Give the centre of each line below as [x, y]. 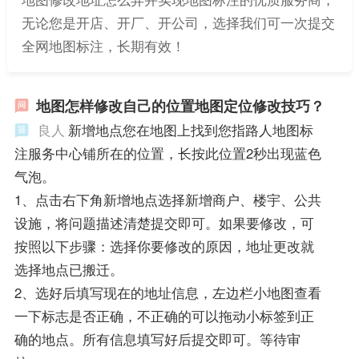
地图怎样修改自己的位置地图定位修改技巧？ [180, 105]
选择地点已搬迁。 [69, 269]
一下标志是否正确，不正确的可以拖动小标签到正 [164, 315]
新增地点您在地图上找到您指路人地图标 [190, 129]
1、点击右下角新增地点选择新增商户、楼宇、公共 [167, 199]
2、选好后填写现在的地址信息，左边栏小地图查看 [167, 292]
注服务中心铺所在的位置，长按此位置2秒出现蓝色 [167, 153]
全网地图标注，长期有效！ [103, 46]
